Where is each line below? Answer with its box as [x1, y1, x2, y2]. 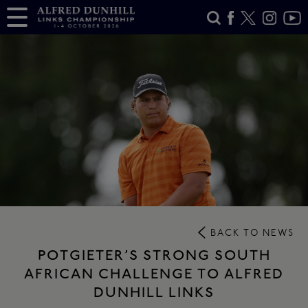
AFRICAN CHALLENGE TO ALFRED [24, 265, 284, 283]
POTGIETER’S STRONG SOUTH [37, 247, 271, 264]
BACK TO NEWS [210, 227, 294, 239]
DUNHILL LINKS [93, 284, 214, 301]
